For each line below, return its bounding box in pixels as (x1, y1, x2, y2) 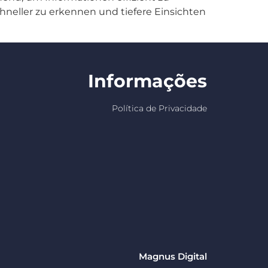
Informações (88, 69, 207, 92)
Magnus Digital (139, 251, 207, 263)
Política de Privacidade (112, 102, 207, 114)
